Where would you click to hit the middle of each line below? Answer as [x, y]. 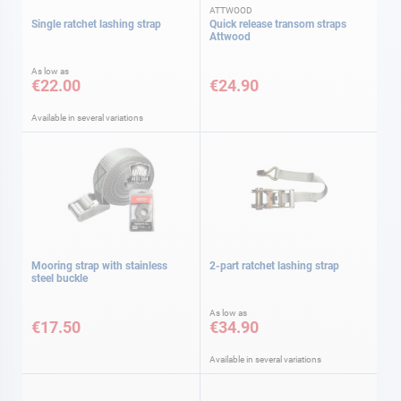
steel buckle [60, 278]
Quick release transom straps [278, 24]
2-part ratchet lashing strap [274, 266]
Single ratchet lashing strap [96, 24]
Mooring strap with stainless [99, 266]
